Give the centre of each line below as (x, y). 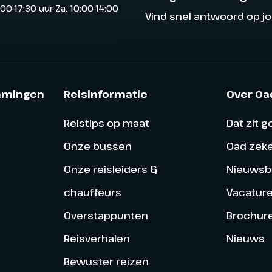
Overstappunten (106, 215)
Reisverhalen (97, 238)
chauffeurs (92, 192)
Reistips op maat (106, 123)
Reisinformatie (105, 93)
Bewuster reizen (106, 261)
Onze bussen (97, 146)
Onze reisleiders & (110, 169)
